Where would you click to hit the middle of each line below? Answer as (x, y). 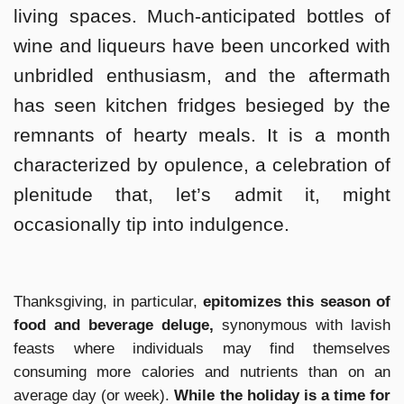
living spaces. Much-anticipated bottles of (202, 16)
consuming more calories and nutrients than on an (202, 372)
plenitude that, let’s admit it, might (202, 194)
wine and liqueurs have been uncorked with (202, 46)
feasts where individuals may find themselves (202, 349)
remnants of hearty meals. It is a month (202, 135)
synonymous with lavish (302, 326)
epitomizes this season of (297, 302)
